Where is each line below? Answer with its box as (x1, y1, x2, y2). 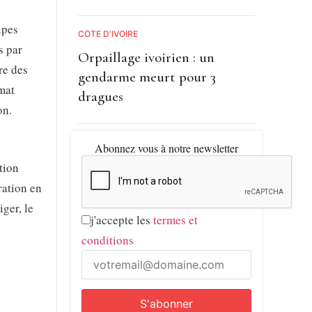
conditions (81, 231, 134, 248)
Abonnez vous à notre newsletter (94, 140, 238, 155)
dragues (77, 87, 123, 105)
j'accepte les (90, 211, 153, 228)
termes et (153, 211, 198, 228)
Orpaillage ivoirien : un (77, 48, 214, 66)
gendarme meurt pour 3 (77, 68, 216, 86)
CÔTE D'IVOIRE (77, 28, 138, 39)
